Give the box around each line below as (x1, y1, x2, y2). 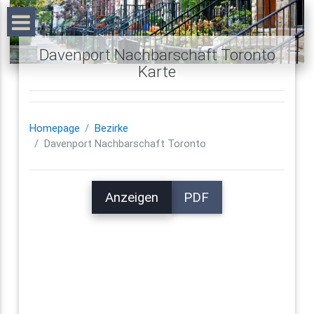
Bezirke (94, 122, 128, 135)
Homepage (29, 122, 80, 135)
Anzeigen (104, 189, 158, 205)
